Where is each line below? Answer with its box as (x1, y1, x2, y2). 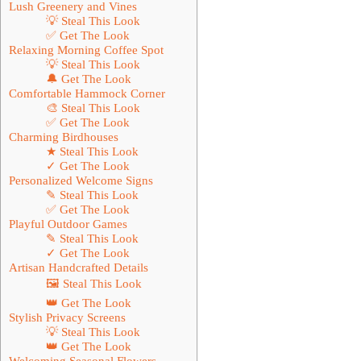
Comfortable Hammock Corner (9, 85, 165, 100)
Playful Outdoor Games (9, 216, 127, 230)
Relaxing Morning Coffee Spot (9, 42, 164, 56)
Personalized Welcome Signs (9, 172, 153, 187)
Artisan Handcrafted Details (9, 259, 148, 274)
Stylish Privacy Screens (9, 309, 126, 324)
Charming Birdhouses (9, 129, 118, 143)
